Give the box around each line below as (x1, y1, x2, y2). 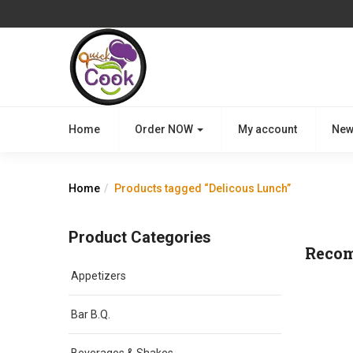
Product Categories (69, 228, 211, 247)
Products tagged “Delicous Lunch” (114, 182, 291, 195)
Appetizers (71, 269, 126, 282)
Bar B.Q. (71, 308, 110, 321)
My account (238, 123, 297, 136)
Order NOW (135, 123, 195, 136)
